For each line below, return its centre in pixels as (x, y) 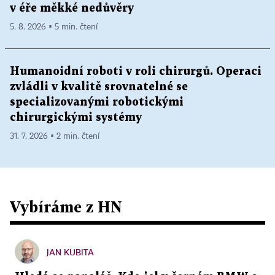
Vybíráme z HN (66, 206)
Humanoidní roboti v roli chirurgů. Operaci (136, 71)
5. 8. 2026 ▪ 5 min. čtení (54, 27)
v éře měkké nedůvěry (72, 8)
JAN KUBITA (70, 252)
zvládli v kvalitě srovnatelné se (99, 87)
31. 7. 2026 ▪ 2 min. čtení (55, 136)
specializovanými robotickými (97, 102)
